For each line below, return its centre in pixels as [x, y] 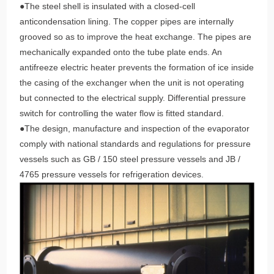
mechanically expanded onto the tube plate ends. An [121, 52]
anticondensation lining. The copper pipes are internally [127, 22]
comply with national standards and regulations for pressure [135, 144]
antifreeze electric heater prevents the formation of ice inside [137, 68]
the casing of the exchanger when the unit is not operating [132, 83]
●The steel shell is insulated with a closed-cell [108, 6]
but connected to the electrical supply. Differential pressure [133, 98]
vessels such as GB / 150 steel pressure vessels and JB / [130, 159]
